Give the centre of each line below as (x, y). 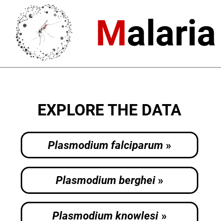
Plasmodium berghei (105, 180)
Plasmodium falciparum (105, 145)
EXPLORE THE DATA (110, 110)
